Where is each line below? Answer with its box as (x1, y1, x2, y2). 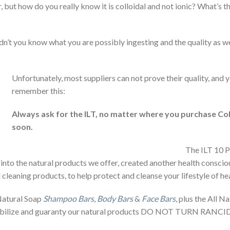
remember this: (12, 86, 65, 95)
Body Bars (97, 194, 133, 203)
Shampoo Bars (43, 194, 94, 203)
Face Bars (142, 194, 176, 203)
